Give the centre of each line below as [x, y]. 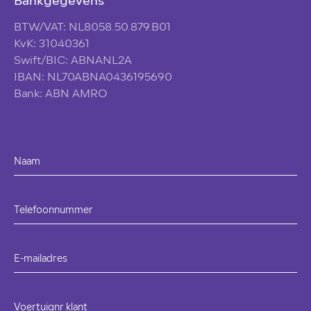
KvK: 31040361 [52, 44]
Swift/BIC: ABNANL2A [73, 61]
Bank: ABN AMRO [61, 94]
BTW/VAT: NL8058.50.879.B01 [93, 28]
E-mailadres [41, 259]
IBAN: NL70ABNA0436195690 [93, 78]
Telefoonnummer [54, 211]
